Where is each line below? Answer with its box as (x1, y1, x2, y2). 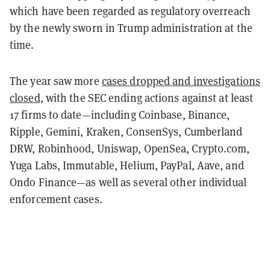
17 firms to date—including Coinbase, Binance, (10, 107, 230, 122)
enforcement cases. (10, 191, 102, 206)
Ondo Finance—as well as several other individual (10, 174, 246, 189)
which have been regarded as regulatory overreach (10, 3, 251, 18)
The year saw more (10, 73, 102, 88)
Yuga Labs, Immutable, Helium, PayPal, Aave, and (10, 157, 244, 172)
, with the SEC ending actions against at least (40, 90, 254, 105)
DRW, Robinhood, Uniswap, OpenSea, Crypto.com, (10, 140, 250, 155)
